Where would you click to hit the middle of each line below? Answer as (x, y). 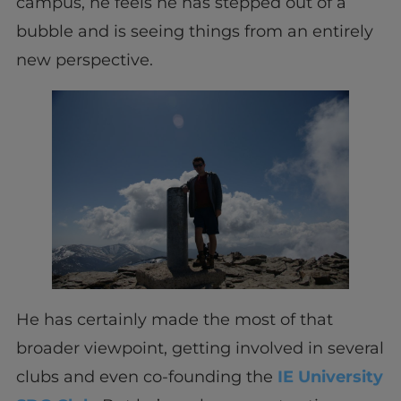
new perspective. (84, 60)
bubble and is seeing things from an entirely (194, 32)
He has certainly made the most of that (174, 319)
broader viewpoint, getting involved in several (200, 348)
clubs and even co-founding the (146, 376)
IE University (330, 376)
